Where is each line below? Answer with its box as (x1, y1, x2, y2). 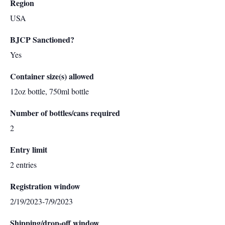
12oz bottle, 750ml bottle (10, 86, 89, 96)
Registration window (10, 180, 80, 192)
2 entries (10, 159, 37, 170)
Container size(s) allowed (10, 70, 94, 82)
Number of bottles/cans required (10, 107, 120, 119)
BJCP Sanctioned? (10, 34, 74, 45)
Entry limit (10, 144, 47, 155)
